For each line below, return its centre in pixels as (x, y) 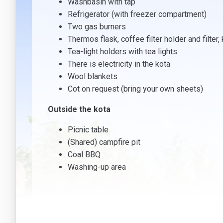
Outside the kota (79, 110)
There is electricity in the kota (119, 64)
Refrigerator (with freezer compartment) (137, 14)
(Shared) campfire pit (104, 142)
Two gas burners (97, 27)
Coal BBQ (84, 155)
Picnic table (88, 130)
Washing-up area (97, 167)
